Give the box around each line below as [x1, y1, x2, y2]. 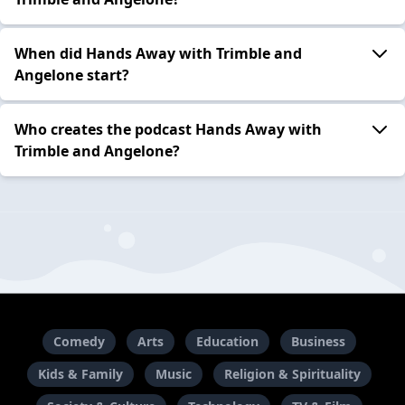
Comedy [52, 333, 105, 351]
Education [195, 333, 259, 351]
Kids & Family [37, 365, 123, 383]
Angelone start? [14, 64, 129, 85]
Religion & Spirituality [223, 365, 361, 383]
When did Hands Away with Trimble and [14, 42, 302, 63]
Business [290, 333, 345, 351]
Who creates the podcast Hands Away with [14, 118, 322, 139]
